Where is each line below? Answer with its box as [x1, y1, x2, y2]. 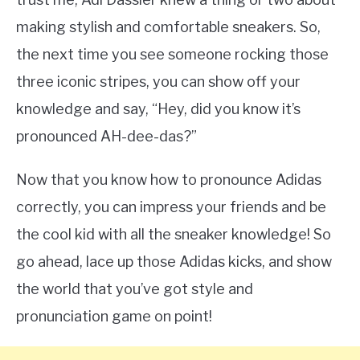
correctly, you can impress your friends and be [16, 198, 326, 215]
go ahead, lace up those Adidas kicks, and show [16, 253, 332, 270]
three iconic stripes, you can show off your [16, 73, 301, 90]
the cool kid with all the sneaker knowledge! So [16, 226, 331, 243]
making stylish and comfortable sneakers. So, [16, 18, 321, 35]
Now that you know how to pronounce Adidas [16, 171, 321, 188]
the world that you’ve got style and [16, 280, 253, 297]
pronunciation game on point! [16, 308, 212, 325]
